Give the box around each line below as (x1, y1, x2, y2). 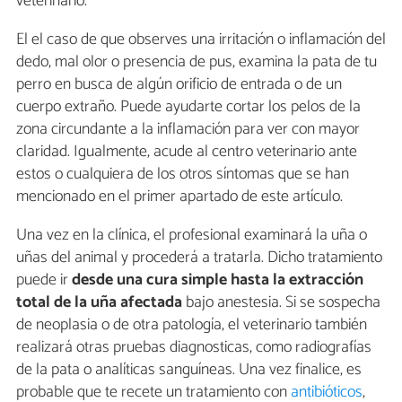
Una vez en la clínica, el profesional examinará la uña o (16, 222, 367, 249)
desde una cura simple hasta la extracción (72, 267, 363, 294)
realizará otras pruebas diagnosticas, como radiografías (16, 334, 371, 362)
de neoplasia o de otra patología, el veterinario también (16, 311, 367, 339)
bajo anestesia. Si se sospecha (182, 289, 380, 317)
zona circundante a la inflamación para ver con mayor (16, 116, 360, 144)
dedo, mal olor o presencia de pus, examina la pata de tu (16, 48, 377, 76)
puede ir (16, 267, 72, 294)
